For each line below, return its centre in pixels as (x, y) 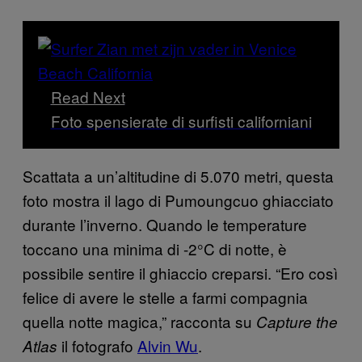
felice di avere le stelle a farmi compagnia (165, 297)
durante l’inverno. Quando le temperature (165, 224)
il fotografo (97, 345)
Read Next (88, 96)
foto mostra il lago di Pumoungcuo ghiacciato (178, 200)
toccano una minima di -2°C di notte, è (155, 248)
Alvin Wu (168, 345)
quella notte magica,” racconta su (139, 321)
